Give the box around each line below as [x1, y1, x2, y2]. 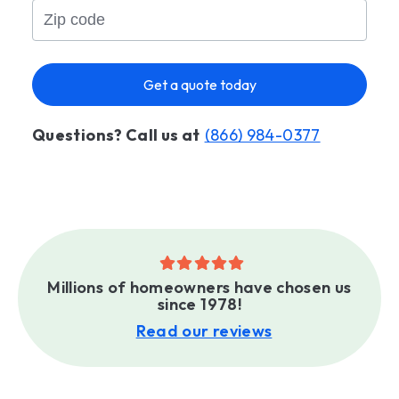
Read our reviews [135, 321, 273, 342]
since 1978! [158, 294, 241, 315]
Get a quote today [142, 76, 256, 94]
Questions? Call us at [32, 125, 200, 146]
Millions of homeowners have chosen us [47, 277, 352, 298]
